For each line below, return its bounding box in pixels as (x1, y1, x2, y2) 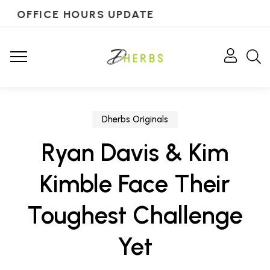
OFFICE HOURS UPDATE (16, 8, 154, 21)
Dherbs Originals (102, 114, 168, 125)
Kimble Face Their (40, 169, 230, 198)
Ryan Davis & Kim (42, 138, 228, 167)
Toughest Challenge (27, 201, 243, 230)
